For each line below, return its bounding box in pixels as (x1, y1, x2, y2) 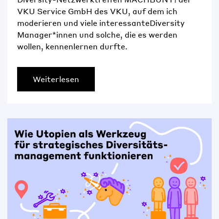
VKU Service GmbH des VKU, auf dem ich (17, 6, 177, 17)
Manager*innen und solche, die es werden (17, 29, 177, 40)
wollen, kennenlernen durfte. (17, 41, 128, 52)
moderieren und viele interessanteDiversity (17, 18, 185, 28)
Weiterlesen (33, 74, 79, 85)
